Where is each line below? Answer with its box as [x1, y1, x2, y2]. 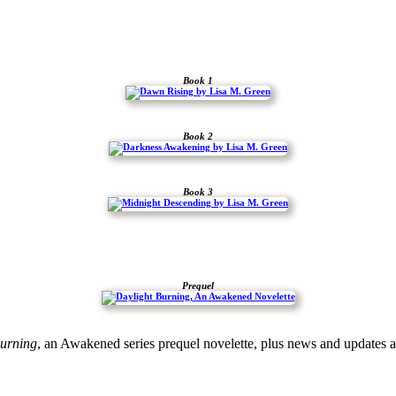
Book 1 [183, 75, 213, 87]
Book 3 [183, 187, 213, 198]
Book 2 [183, 131, 213, 142]
